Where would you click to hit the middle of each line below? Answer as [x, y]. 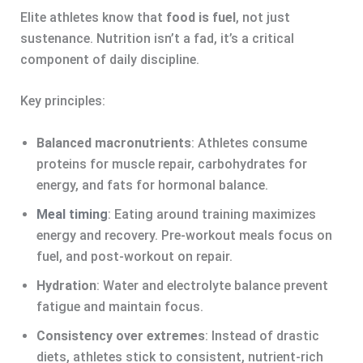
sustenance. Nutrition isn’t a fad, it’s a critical [157, 38]
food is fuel [201, 17]
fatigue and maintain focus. [120, 306]
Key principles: [62, 101]
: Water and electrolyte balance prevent [212, 285]
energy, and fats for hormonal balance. [152, 185]
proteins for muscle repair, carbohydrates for [171, 164]
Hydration [66, 285]
